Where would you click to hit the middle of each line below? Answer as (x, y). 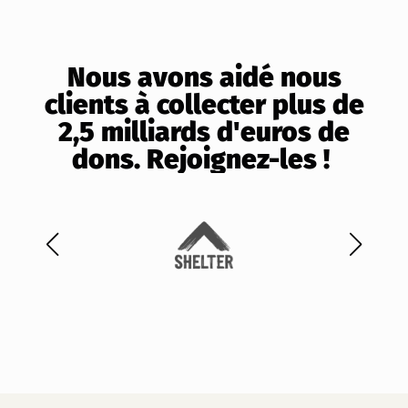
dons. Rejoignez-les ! (204, 159)
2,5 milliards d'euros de (204, 132)
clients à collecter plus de (204, 105)
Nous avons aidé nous (204, 77)
